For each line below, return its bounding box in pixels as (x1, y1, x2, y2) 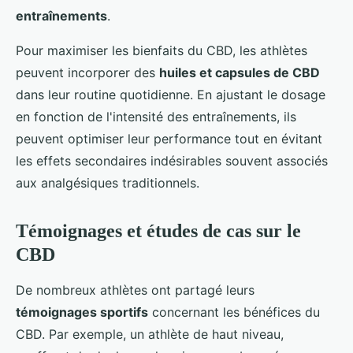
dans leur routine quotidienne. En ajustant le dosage (16, 86, 325, 102)
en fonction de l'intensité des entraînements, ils (16, 108, 296, 124)
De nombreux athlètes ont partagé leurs (16, 281, 255, 298)
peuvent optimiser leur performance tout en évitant (16, 130, 322, 147)
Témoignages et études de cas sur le (16, 220, 301, 241)
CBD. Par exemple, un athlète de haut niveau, (16, 325, 284, 342)
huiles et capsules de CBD (159, 64, 320, 80)
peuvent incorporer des (16, 64, 159, 80)
